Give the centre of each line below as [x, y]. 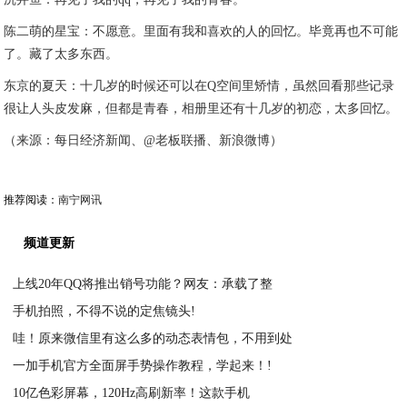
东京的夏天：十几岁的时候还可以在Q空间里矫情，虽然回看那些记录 [199, 86]
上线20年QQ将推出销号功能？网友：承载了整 [143, 284]
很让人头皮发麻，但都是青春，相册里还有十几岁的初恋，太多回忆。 [201, 109]
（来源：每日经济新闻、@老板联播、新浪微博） [144, 140]
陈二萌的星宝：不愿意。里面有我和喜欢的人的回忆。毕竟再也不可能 [201, 31]
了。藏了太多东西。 [61, 54]
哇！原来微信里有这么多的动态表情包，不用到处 [153, 338]
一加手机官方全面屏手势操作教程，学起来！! [143, 366]
